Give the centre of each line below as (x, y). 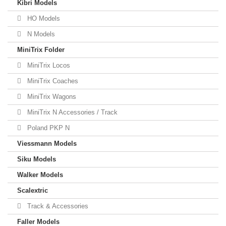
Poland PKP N (47, 128)
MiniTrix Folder (41, 50)
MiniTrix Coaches (52, 81)
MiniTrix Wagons (51, 97)
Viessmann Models (47, 144)
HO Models (43, 18)
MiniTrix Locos (48, 65)
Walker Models (40, 175)
